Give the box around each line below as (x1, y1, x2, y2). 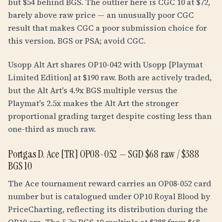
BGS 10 (8, 159, 32, 173)
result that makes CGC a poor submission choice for (8, 22, 207, 33)
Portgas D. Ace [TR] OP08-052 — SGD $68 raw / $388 (8, 147, 199, 161)
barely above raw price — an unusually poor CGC (8, 9, 194, 20)
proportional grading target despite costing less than (8, 111, 212, 121)
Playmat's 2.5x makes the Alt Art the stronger (8, 98, 178, 109)
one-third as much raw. (8, 123, 96, 134)
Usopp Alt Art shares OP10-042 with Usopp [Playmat (8, 59, 203, 70)
